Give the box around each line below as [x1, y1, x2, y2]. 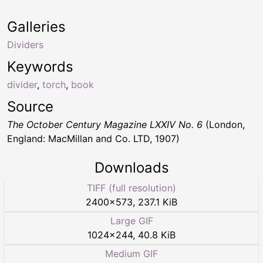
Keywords [7, 58, 73, 76]
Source [7, 98, 53, 116]
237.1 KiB [138, 196, 177, 208]
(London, [203, 119, 245, 131]
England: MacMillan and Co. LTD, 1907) [7, 133, 180, 145]
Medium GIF [105, 248, 158, 260]
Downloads [94, 159, 169, 177]
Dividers [7, 39, 43, 51]
